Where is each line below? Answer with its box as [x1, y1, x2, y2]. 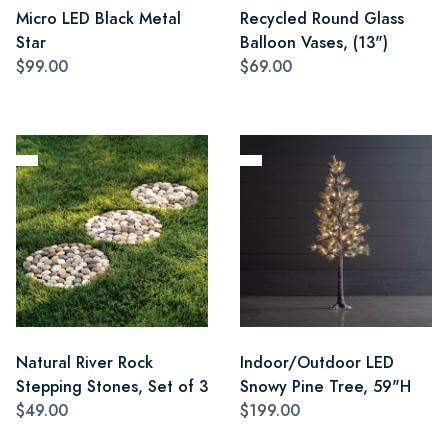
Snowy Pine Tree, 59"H [240, 374, 411, 398]
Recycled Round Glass [240, 6, 404, 30]
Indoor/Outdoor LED [240, 350, 394, 374]
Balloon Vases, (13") [240, 30, 388, 54]
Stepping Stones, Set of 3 [16, 374, 208, 398]
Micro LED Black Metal [16, 6, 181, 30]
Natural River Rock [16, 350, 153, 374]
